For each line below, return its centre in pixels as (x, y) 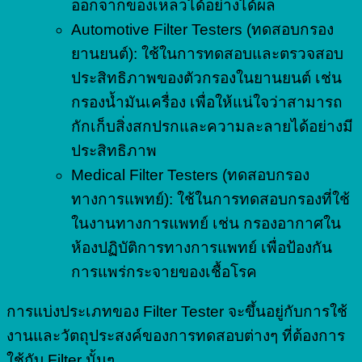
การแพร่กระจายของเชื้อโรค (164, 271)
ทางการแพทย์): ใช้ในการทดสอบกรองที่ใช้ (210, 199)
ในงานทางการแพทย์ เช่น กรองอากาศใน (206, 223)
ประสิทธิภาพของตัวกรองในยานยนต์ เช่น (206, 78)
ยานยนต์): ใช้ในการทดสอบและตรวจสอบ (207, 53)
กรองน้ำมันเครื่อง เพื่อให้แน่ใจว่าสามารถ (207, 102)
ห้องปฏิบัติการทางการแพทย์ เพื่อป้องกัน (202, 247)
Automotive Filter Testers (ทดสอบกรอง (202, 29)
